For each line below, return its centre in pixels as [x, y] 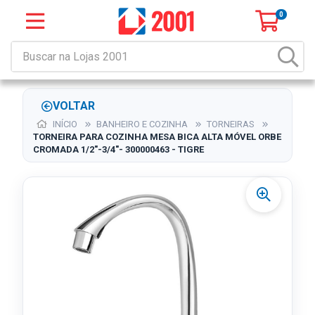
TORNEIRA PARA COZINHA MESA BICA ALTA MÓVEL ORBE [157, 137]
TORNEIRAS [231, 124]
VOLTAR [74, 106]
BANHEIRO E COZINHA [142, 124]
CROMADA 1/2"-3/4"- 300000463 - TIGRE [118, 149]
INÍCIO [64, 124]
